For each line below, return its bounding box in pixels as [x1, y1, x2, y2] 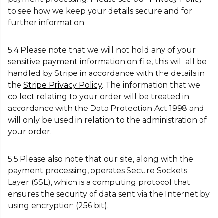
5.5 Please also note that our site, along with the [8, 154, 193, 163]
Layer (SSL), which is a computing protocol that [8, 178, 190, 187]
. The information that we [102, 80, 200, 90]
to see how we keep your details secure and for [8, 6, 192, 16]
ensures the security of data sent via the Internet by [8, 189, 210, 199]
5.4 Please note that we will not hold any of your [8, 45, 196, 54]
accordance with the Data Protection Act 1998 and [8, 104, 204, 113]
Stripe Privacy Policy [23, 80, 102, 90]
